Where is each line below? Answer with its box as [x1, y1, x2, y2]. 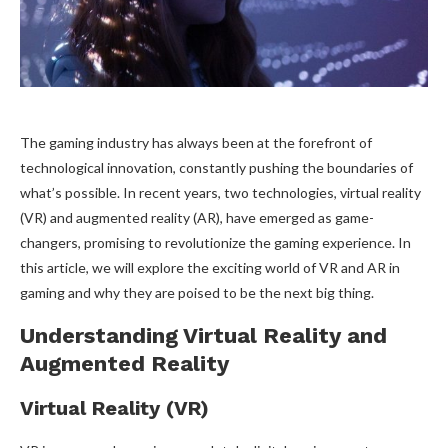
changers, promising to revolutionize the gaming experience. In [20, 234, 411, 252]
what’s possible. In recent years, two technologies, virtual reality [20, 184, 421, 202]
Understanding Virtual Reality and [20, 323, 387, 349]
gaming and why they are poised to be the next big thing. [20, 284, 374, 302]
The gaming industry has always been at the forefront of [20, 134, 372, 152]
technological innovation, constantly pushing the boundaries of [20, 159, 413, 177]
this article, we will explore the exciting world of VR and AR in [20, 259, 400, 277]
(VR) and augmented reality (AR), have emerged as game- [20, 209, 374, 227]
